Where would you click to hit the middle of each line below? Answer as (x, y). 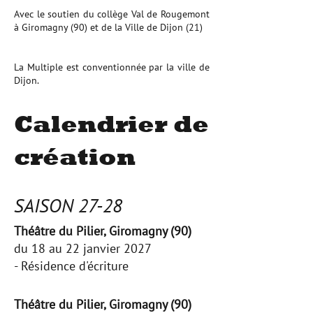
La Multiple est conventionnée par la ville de (112, 67)
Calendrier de (111, 124)
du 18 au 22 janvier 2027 (83, 248)
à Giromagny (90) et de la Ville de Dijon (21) (110, 27)
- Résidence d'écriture (71, 266)
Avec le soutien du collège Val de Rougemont (112, 14)
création (75, 156)
